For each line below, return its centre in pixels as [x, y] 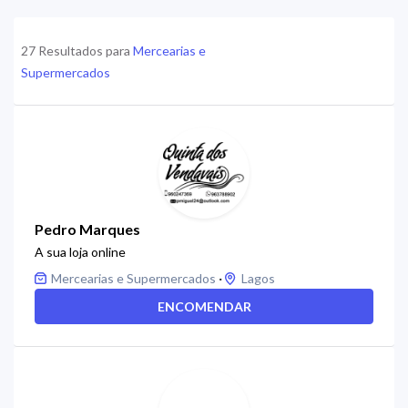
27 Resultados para [77, 51]
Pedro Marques [87, 229]
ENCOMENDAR [204, 306]
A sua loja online [80, 252]
